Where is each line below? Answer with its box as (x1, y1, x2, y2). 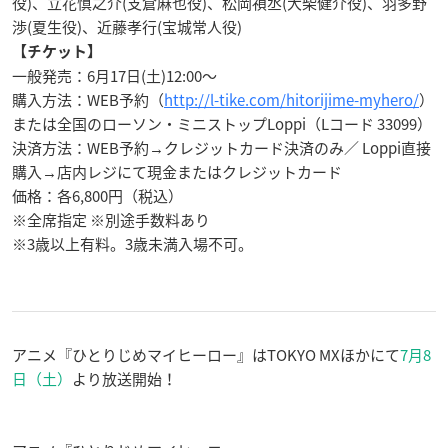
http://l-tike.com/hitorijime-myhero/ (164, 88, 419, 111)
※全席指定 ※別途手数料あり (12, 208, 210, 231)
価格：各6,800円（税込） (12, 184, 183, 207)
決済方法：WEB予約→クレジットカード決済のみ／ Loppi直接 (12, 136, 431, 159)
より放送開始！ (72, 367, 177, 390)
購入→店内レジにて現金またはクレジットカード (12, 160, 342, 183)
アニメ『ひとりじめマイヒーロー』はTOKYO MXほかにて (12, 343, 400, 366)
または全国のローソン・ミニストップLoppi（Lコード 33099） (12, 112, 432, 135)
